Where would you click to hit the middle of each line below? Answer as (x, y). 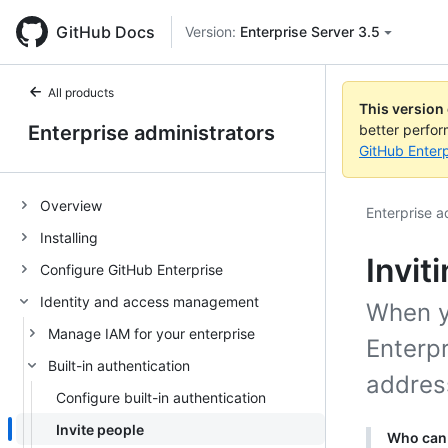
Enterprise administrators (151, 133)
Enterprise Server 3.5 (310, 31)
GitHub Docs (105, 32)
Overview (71, 205)
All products (81, 92)
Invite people (100, 429)
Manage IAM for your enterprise (151, 333)
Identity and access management (149, 301)
